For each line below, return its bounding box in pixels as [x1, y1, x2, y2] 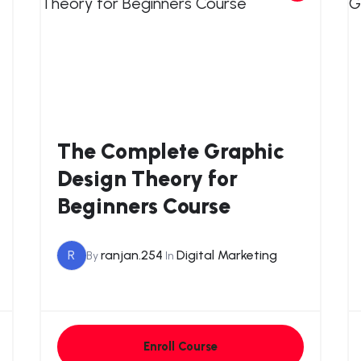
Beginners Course [56, 192, 230, 219]
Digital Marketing [176, 247, 277, 263]
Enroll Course [143, 338, 218, 354]
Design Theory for [56, 164, 238, 192]
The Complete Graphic [56, 137, 284, 164]
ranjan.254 [100, 247, 163, 263]
